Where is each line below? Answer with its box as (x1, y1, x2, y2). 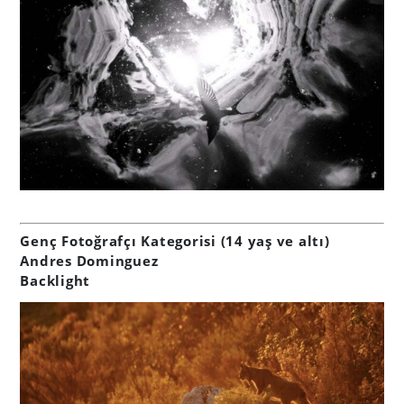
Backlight (20, 271, 91, 290)
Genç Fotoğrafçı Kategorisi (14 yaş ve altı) (20, 232, 330, 251)
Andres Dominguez (20, 252, 159, 271)
